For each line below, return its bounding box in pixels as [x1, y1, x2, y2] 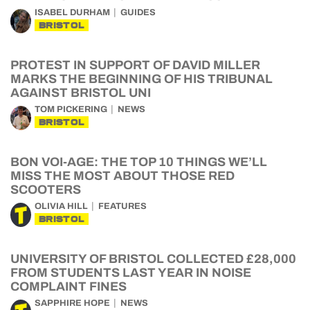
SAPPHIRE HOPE [35, 298, 110, 308]
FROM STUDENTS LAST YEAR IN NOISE [10, 266, 251, 280]
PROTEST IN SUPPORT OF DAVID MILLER [10, 58, 260, 72]
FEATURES [98, 201, 147, 211]
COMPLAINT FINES [10, 280, 127, 293]
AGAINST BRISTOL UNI [10, 86, 151, 100]
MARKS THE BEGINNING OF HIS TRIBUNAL [10, 72, 273, 86]
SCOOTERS [10, 183, 81, 197]
